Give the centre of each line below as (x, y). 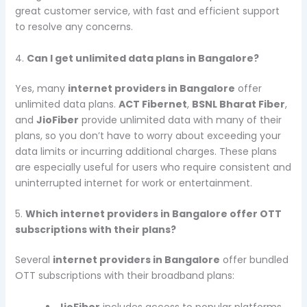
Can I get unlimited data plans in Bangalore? (143, 58)
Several (34, 260)
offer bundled (254, 260)
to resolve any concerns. (74, 27)
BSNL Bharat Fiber (238, 104)
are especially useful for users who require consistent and (153, 167)
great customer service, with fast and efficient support (147, 11)
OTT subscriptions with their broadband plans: (124, 276)
